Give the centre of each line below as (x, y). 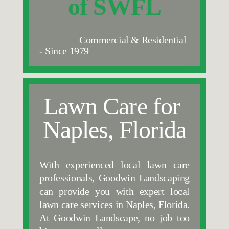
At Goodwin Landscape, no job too (114, 217)
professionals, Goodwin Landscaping (114, 178)
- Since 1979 (64, 50)
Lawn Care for (112, 106)
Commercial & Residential (59, 40)
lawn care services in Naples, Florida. (114, 204)
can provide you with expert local (114, 191)
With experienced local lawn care (114, 164)
